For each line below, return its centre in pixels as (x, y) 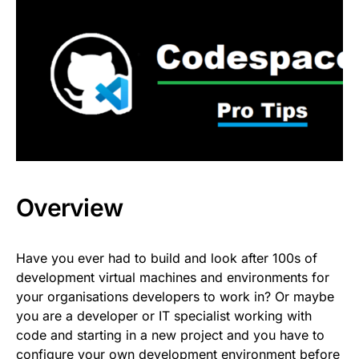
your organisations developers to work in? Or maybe (175, 296)
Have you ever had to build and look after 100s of (167, 258)
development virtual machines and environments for (173, 277)
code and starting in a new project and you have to (170, 335)
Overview (69, 207)
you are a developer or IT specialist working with (164, 315)
